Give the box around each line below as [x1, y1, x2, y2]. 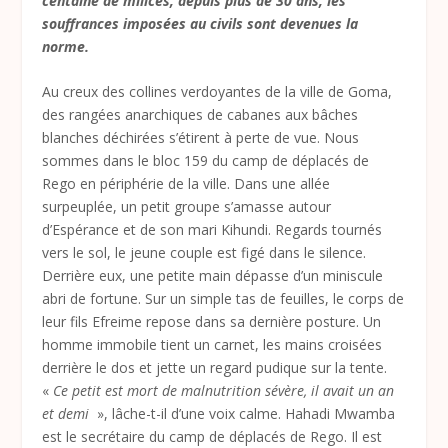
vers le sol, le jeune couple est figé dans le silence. [42, 243, 367, 263]
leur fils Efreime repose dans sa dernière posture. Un [42, 312, 382, 332]
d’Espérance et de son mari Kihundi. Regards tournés [42, 220, 383, 240]
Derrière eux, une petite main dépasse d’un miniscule [42, 266, 384, 286]
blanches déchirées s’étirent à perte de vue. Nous [42, 128, 360, 148]
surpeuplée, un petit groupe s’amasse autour [42, 197, 332, 217]
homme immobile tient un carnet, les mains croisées [42, 335, 383, 355]
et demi [42, 404, 94, 424]
